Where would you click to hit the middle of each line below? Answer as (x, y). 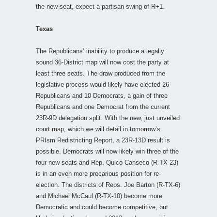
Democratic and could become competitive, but (102, 207)
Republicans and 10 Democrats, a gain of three (102, 95)
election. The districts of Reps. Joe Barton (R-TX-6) (108, 185)
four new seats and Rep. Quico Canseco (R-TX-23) (107, 162)
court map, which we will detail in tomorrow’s (98, 129)
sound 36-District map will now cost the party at (102, 62)
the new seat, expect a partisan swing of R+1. (100, 6)
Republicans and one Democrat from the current (103, 107)
